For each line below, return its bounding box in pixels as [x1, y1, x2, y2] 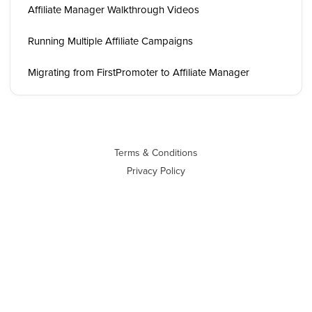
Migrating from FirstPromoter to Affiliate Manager [28, 65, 249, 79]
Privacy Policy [127, 164, 185, 178]
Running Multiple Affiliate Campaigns [28, 33, 193, 48]
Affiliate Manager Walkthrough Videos [28, 2, 199, 17]
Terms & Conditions [114, 146, 198, 159]
